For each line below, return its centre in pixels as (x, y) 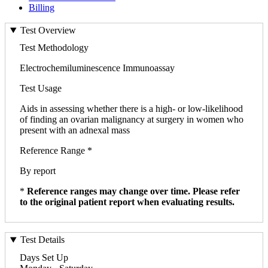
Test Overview (48, 31)
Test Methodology (54, 48)
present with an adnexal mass (75, 130)
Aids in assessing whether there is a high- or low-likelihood (131, 109)
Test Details (42, 240)
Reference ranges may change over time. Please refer (133, 191)
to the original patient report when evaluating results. (127, 202)
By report (38, 171)
